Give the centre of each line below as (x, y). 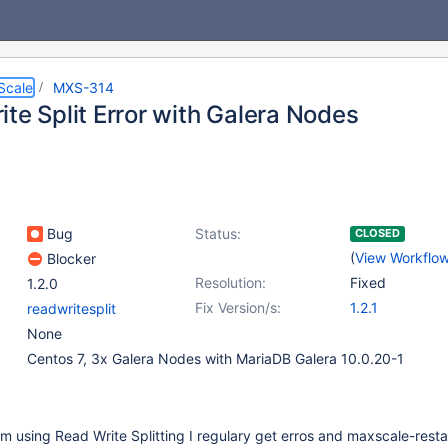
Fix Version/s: (238, 307)
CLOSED (377, 233)
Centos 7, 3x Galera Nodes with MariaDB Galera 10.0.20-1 (215, 358)
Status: (218, 233)
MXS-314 (83, 87)
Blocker (69, 258)
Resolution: (230, 282)
